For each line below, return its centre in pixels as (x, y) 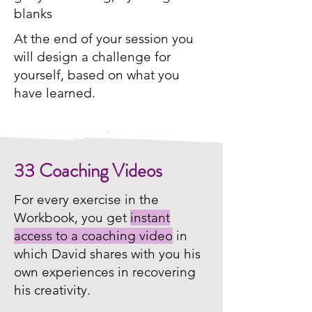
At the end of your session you (104, 38)
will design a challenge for (92, 56)
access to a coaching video (93, 235)
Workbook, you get (72, 217)
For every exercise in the (86, 199)
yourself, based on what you (97, 75)
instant (150, 217)
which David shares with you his (107, 253)
